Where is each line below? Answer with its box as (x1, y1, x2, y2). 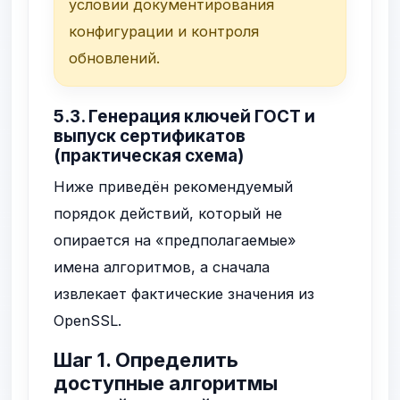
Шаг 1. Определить (54, 348, 239, 372)
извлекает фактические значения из (54, 285, 315, 304)
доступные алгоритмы (54, 371, 279, 396)
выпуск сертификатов (54, 126, 246, 147)
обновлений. (69, 48, 161, 67)
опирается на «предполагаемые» (54, 231, 297, 250)
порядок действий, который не (54, 204, 283, 223)
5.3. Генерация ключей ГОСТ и (54, 106, 316, 128)
